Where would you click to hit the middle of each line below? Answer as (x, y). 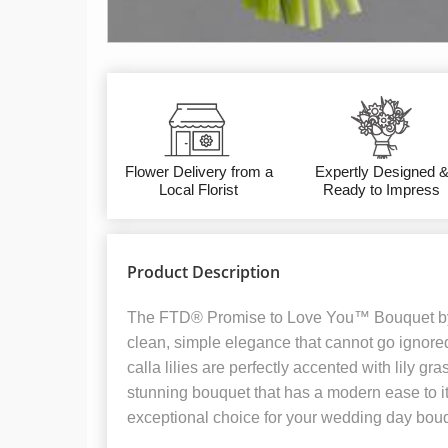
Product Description (203, 271)
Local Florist (199, 189)
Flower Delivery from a (198, 171)
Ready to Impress (382, 189)
